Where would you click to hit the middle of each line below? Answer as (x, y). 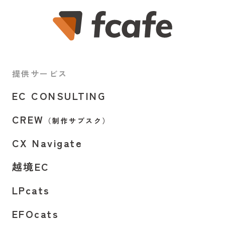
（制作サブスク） (77, 120)
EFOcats (35, 213)
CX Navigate (47, 143)
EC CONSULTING (59, 95)
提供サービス (40, 73)
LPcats (31, 190)
